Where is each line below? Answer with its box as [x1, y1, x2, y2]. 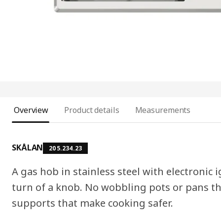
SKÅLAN [12, 142, 43, 153]
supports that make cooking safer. [12, 196, 173, 210]
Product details [64, 105, 119, 116]
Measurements [135, 105, 191, 116]
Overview [14, 105, 49, 116]
